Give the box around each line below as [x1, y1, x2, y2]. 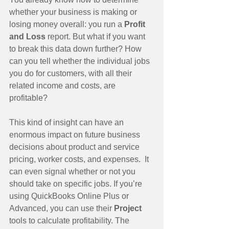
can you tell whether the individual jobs [9, 57, 152, 65]
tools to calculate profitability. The [9, 216, 131, 225]
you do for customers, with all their [9, 69, 134, 78]
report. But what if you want [48, 32, 147, 41]
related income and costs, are [9, 81, 118, 90]
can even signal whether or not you [9, 167, 138, 176]
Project [114, 204, 144, 213]
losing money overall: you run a [9, 20, 124, 29]
